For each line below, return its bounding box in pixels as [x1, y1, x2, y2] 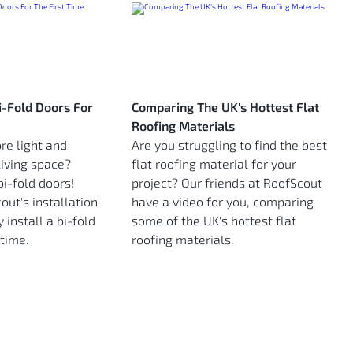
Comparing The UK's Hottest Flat [132, 99, 319, 115]
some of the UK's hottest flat [132, 213, 296, 229]
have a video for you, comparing [132, 194, 314, 210]
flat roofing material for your [132, 156, 296, 172]
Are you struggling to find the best [132, 137, 327, 153]
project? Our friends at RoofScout [132, 175, 322, 191]
